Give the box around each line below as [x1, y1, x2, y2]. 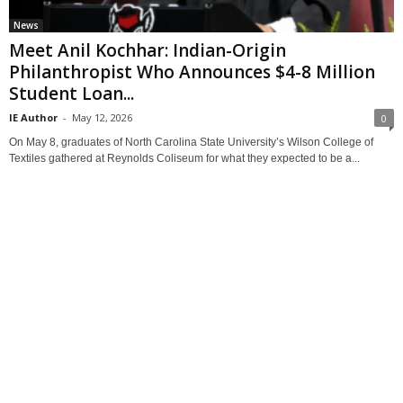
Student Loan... [9, 81, 134, 105]
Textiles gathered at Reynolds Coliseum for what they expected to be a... [9, 151, 360, 165]
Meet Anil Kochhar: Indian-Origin [9, 38, 286, 62]
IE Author [9, 110, 58, 124]
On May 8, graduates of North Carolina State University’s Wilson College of [9, 135, 373, 148]
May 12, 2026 [72, 110, 132, 124]
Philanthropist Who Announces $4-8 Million [9, 59, 375, 84]
